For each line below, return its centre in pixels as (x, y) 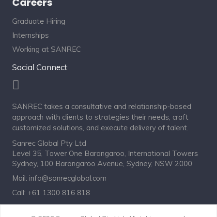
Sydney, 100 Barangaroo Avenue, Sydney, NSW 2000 (102, 164)
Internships (31, 35)
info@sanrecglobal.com (68, 178)
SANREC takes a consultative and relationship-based (102, 107)
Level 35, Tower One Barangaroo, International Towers (105, 154)
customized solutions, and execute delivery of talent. (100, 128)
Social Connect (40, 67)
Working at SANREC (46, 49)
